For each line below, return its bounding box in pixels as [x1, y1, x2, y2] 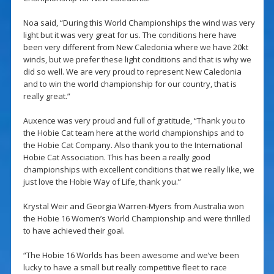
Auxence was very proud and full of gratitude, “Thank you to [23, 115, 245, 127]
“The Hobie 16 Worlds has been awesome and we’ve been [23, 250, 239, 261]
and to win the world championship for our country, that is [23, 78, 237, 90]
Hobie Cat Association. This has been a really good [23, 152, 210, 163]
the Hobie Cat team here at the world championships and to [23, 127, 244, 139]
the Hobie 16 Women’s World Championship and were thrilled [23, 213, 250, 224]
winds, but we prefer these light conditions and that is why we [23, 54, 251, 65]
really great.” [23, 91, 70, 102]
